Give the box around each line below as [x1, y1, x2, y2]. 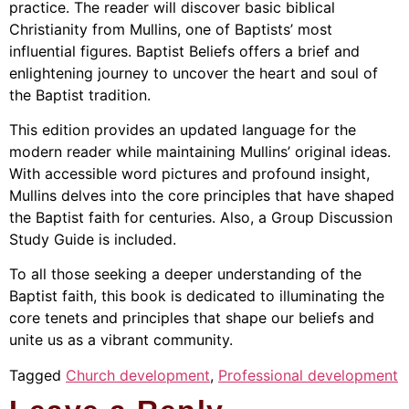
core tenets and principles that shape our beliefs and [9, 309, 374, 328]
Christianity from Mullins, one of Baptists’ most [9, 19, 332, 38]
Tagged [9, 365, 66, 384]
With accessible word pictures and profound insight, [9, 163, 370, 183]
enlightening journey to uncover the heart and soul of [9, 63, 378, 82]
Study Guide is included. [9, 229, 176, 248]
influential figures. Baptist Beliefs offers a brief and [9, 41, 360, 60]
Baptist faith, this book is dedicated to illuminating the [9, 287, 384, 306]
